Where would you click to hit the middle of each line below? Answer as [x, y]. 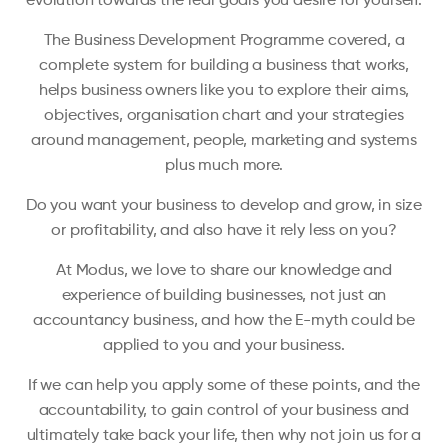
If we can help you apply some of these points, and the [224, 385]
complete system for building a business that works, [224, 65]
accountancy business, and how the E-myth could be [224, 320]
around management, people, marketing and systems [224, 140]
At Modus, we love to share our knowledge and [224, 270]
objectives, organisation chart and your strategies [224, 115]
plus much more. [224, 165]
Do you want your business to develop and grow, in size [224, 205]
